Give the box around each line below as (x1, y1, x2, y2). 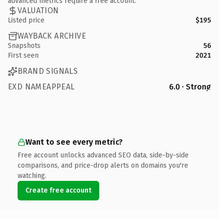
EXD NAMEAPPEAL (8, 82, 75, 91)
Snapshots (8, 41, 41, 50)
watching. (18, 171, 46, 180)
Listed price (8, 16, 44, 24)
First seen (8, 51, 39, 60)
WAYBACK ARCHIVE (18, 31, 86, 41)
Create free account (25, 186, 91, 195)
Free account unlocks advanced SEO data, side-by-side (18, 151, 189, 159)
